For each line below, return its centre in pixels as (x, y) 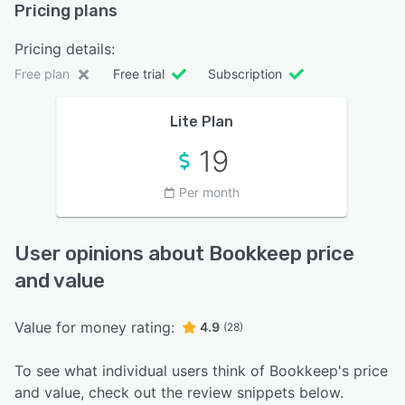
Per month (209, 193)
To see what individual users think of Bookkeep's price (201, 371)
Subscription (245, 74)
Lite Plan (202, 122)
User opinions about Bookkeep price (184, 254)
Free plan (42, 74)
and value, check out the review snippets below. (179, 393)
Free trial (139, 74)
